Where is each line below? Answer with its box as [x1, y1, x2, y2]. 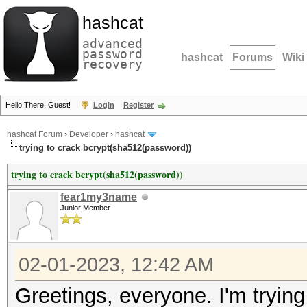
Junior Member [60, 204, 110, 212]
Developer [69, 130, 108, 140]
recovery [82, 57, 143, 71]
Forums [232, 51, 273, 63]
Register [123, 101, 153, 109]
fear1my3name [60, 191, 137, 203]
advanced [82, 36, 143, 51]
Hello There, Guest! [5, 101, 73, 109]
